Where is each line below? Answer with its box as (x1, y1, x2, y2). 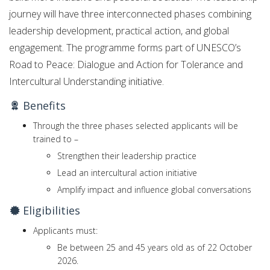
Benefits (20, 98, 66, 113)
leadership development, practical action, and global (9, 24, 229, 37)
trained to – (33, 133, 78, 145)
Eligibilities (20, 203, 80, 218)
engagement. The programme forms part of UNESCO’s (9, 40, 241, 54)
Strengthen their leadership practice (57, 150, 196, 162)
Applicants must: (33, 225, 98, 237)
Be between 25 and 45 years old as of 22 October (57, 242, 252, 254)
